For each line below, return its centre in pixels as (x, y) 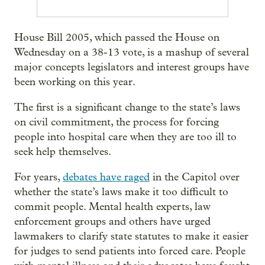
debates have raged (106, 177)
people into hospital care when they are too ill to (125, 137)
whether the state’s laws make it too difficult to (121, 192)
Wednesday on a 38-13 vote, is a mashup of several (132, 53)
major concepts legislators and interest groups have (132, 67)
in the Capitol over (195, 177)
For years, (38, 177)
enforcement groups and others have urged (112, 222)
